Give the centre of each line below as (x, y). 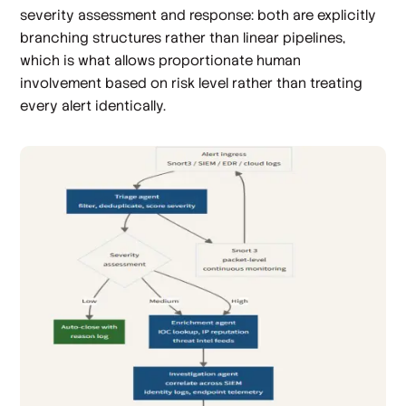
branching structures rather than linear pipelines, (183, 37)
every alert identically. (93, 105)
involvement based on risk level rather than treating (192, 82)
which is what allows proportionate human (161, 60)
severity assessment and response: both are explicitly (198, 14)
